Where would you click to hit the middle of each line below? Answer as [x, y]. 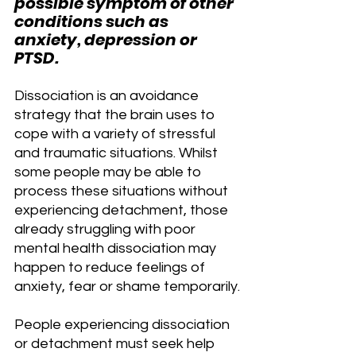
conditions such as [93, 21]
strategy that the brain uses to [116, 114]
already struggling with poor [106, 229]
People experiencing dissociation [124, 324]
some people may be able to [109, 172]
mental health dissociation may [117, 248]
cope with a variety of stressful [116, 133]
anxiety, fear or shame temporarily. [127, 286]
